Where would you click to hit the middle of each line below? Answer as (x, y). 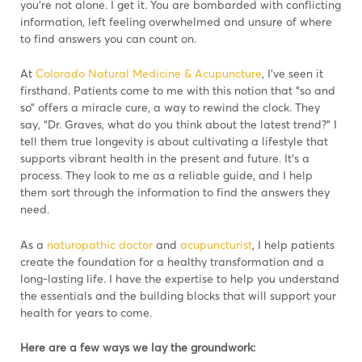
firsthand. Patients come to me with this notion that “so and (178, 90)
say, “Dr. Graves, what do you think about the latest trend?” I (179, 124)
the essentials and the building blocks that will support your (178, 295)
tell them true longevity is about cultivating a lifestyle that (174, 141)
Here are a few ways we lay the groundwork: (138, 347)
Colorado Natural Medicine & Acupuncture (149, 74)
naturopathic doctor (100, 244)
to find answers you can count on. (108, 38)
